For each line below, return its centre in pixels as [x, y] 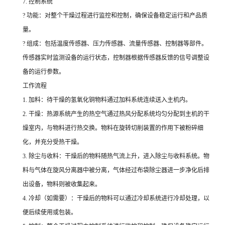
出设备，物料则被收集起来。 [62, 184]
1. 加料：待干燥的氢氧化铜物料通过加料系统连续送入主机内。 [107, 100]
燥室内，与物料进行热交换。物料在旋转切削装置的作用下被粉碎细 [113, 128]
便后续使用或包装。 [50, 212]
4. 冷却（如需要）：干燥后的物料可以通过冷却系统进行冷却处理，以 [116, 198]
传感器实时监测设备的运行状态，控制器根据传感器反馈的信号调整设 [116, 58]
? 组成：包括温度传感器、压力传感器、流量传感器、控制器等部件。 [115, 44]
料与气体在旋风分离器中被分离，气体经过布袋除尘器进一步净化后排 [116, 170]
